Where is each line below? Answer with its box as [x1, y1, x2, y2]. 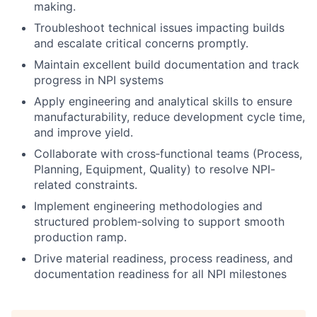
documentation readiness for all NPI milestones [34, 266, 287, 281]
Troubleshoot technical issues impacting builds [34, 20, 284, 35]
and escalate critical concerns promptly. [34, 35, 248, 50]
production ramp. [34, 229, 127, 244]
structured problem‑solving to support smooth [34, 214, 284, 229]
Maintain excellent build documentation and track [34, 57, 299, 71]
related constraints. [34, 177, 137, 192]
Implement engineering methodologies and [34, 198, 263, 213]
